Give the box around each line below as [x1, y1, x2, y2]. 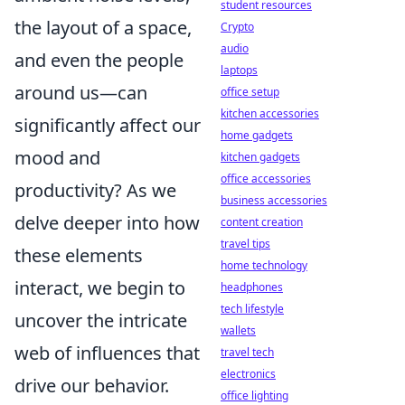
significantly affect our [14, 113, 201, 137]
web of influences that [14, 341, 200, 365]
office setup [221, 84, 279, 99]
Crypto [221, 19, 254, 34]
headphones [221, 279, 283, 295]
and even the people [14, 48, 184, 72]
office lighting [221, 388, 288, 403]
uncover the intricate [14, 308, 187, 333]
